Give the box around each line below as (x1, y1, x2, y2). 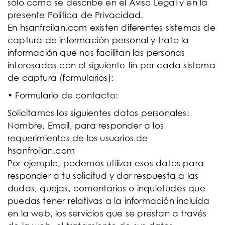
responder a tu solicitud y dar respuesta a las (8, 170, 199, 181)
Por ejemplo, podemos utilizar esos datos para (8, 158, 204, 168)
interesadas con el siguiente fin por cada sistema (8, 60, 215, 70)
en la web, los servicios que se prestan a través (8, 208, 207, 218)
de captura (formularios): (8, 72, 114, 83)
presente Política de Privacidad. (8, 10, 144, 20)
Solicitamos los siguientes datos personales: (8, 107, 189, 118)
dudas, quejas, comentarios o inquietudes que (8, 183, 205, 193)
